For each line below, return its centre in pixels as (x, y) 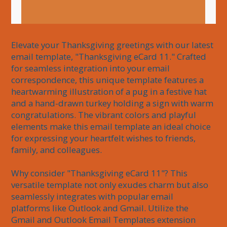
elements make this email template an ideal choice (112, 127)
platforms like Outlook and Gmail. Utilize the (101, 208)
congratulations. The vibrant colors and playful (105, 115)
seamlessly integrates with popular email (93, 197)
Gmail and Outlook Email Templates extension (105, 220)
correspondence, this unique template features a (109, 80)
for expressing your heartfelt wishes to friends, (105, 138)
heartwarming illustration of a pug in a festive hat (110, 92)
